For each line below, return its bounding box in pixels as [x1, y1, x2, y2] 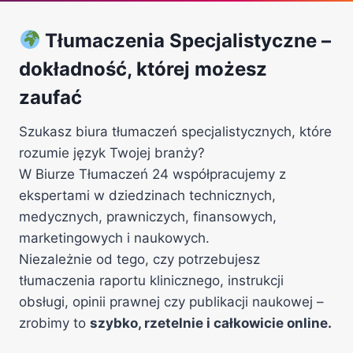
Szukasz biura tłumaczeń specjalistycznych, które [19, 124, 332, 139]
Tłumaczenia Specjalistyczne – [40, 29, 332, 52]
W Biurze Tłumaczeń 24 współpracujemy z [19, 166, 286, 182]
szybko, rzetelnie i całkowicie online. [90, 315, 332, 331]
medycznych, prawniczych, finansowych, [19, 209, 277, 225]
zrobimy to [19, 315, 90, 331]
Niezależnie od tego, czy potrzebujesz [19, 251, 260, 267]
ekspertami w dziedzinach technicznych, [19, 188, 276, 203]
